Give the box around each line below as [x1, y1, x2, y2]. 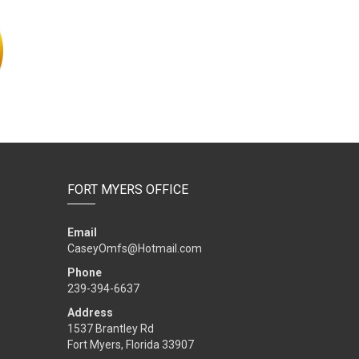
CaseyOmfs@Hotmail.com [67, 242, 202, 255]
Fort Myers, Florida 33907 [67, 338, 194, 351]
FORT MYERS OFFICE [67, 182, 188, 197]
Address [67, 306, 113, 319]
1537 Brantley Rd [67, 322, 154, 335]
